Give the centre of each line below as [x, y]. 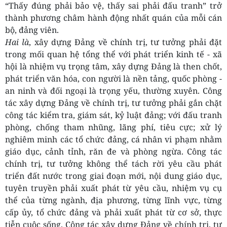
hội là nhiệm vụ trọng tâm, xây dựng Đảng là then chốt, [113, 67]
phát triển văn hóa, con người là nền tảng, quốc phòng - [113, 79]
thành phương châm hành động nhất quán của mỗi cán [113, 18]
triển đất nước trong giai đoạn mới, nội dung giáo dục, [113, 176]
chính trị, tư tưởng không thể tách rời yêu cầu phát [113, 164]
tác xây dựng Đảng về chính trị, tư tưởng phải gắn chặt [113, 103]
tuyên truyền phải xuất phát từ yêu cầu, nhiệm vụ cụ [113, 188]
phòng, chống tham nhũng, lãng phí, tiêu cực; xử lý [113, 127]
